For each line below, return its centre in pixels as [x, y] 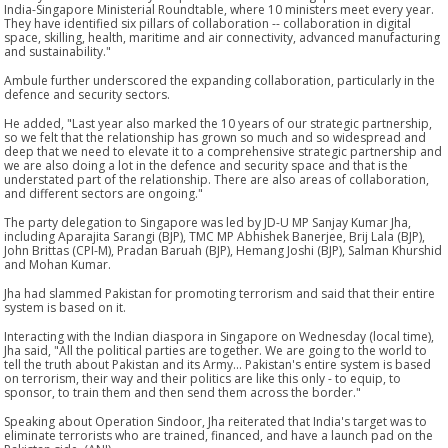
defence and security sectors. [87, 94]
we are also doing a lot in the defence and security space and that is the [206, 165]
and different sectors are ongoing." [104, 193]
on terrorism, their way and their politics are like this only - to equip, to [203, 378]
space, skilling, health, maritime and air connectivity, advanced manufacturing [222, 37]
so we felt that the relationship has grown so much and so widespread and [215, 137]
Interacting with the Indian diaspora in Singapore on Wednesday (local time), [219, 336]
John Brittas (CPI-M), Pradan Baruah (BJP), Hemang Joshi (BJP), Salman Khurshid [223, 250]
